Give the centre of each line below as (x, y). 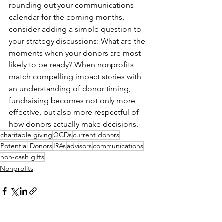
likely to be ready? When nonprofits (72, 65)
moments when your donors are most (76, 53)
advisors (79, 146)
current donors (96, 135)
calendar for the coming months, (68, 17)
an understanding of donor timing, (71, 89)
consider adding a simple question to (76, 29)
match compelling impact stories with (76, 77)
